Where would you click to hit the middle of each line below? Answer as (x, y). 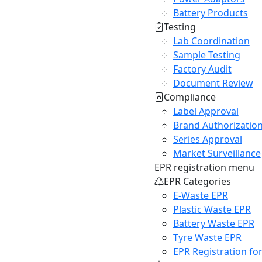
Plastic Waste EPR (212, 209)
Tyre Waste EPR (207, 237)
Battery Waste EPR (213, 223)
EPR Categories (197, 181)
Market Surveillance (217, 153)
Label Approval (206, 111)
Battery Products (210, 13)
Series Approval (207, 139)
